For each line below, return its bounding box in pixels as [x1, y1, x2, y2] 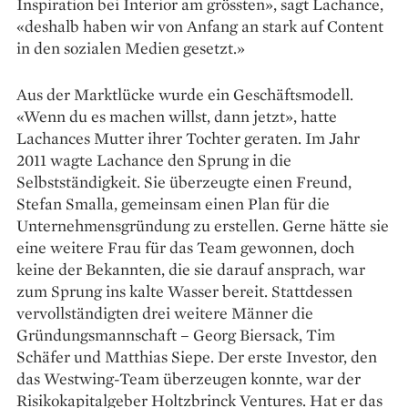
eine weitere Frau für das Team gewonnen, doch [16, 237, 354, 259]
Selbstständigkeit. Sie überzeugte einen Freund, [16, 171, 352, 193]
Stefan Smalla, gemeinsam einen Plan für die [16, 193, 330, 215]
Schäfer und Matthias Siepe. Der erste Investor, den [16, 346, 377, 368]
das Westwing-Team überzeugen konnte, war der [16, 368, 361, 390]
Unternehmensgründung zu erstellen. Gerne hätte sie [16, 215, 389, 237]
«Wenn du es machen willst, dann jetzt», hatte [16, 106, 337, 127]
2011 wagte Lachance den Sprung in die [16, 149, 291, 171]
